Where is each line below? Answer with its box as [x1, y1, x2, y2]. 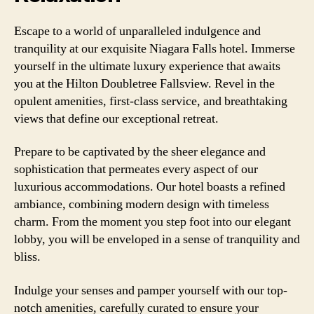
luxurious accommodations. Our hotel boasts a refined [14, 179, 285, 195]
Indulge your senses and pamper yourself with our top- [14, 282, 287, 299]
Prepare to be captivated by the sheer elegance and [14, 144, 266, 160]
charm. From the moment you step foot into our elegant [14, 214, 291, 230]
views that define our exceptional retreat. [14, 110, 219, 127]
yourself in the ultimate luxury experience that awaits [14, 57, 280, 74]
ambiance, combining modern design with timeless [14, 196, 269, 212]
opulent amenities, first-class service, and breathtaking [14, 93, 287, 109]
